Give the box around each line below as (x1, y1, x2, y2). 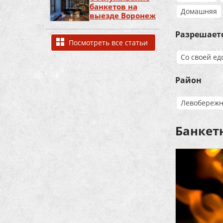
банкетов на (89, 1, 137, 11)
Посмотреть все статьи (68, 38, 148, 47)
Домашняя (181, 6, 217, 16)
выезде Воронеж (89, 10, 156, 20)
